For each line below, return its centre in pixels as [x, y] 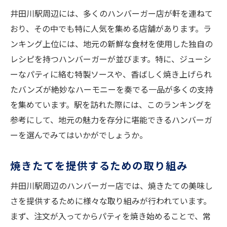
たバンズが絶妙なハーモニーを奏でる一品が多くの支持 [112, 89]
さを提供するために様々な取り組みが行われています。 [111, 201]
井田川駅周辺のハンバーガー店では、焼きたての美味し [111, 186]
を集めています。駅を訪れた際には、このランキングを [111, 105]
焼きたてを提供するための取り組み [99, 165]
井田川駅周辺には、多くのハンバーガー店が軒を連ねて [111, 13]
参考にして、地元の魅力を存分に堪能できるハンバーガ [111, 120]
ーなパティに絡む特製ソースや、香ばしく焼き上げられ [111, 74]
